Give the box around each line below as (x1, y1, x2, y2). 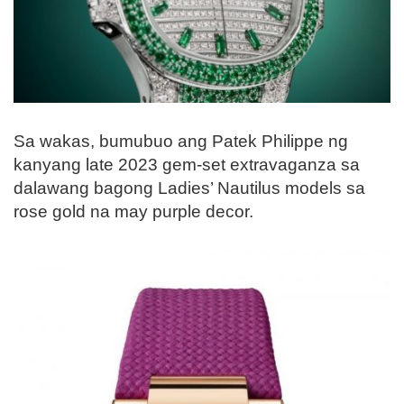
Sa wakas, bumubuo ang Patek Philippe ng (14, 131, 348, 151)
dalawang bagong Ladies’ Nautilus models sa (14, 178, 365, 197)
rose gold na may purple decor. (14, 201, 253, 221)
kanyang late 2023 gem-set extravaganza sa (14, 154, 360, 174)
